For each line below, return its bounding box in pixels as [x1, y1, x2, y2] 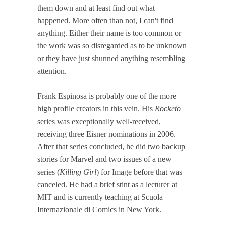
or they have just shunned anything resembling [37, 53, 185, 63]
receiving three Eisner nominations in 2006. [37, 129, 176, 138]
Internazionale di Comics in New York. [37, 205, 161, 214]
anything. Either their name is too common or [37, 28, 181, 37]
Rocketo [155, 104, 181, 113]
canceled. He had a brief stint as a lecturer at [37, 180, 177, 189]
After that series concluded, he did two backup [37, 142, 185, 151]
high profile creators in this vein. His [37, 104, 155, 113]
